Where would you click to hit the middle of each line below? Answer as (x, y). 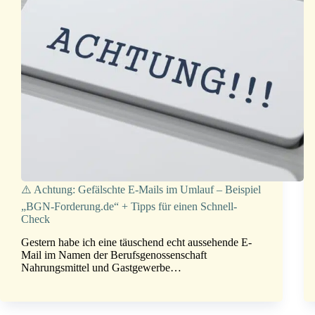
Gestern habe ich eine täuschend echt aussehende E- (136, 243)
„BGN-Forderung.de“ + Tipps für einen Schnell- (129, 207)
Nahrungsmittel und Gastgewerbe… (101, 268)
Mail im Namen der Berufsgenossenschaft (114, 255)
